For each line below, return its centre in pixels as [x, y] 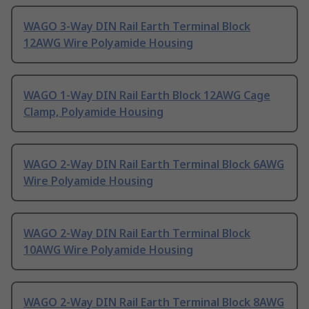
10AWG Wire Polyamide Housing [108, 250]
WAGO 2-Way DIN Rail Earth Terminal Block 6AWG [154, 165]
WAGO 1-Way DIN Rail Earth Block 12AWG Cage [147, 96]
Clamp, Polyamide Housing [93, 112]
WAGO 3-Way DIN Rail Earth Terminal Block [137, 27]
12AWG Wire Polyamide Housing [108, 43]
